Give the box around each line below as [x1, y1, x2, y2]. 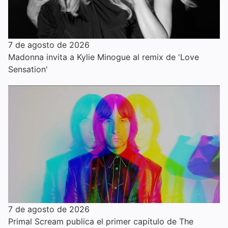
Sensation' [8, 64, 48, 74]
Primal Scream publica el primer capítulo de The [8, 216, 193, 227]
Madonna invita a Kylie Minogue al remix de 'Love [8, 51, 199, 62]
